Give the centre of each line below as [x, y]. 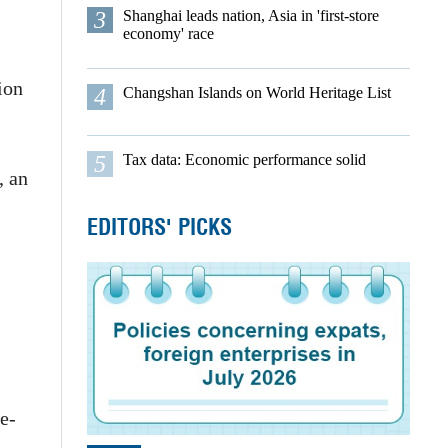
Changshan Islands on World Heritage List [256, 92]
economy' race [168, 33]
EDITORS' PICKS [159, 227]
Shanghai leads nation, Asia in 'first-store [250, 15]
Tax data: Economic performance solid [244, 159]
